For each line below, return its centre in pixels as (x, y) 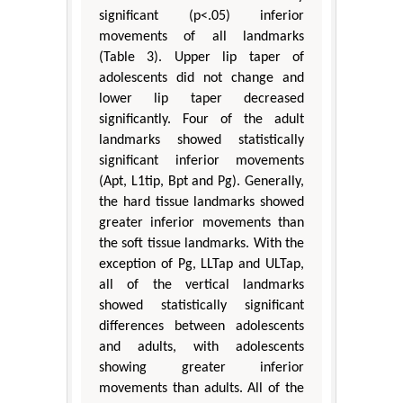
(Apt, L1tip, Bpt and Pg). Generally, (201, 182)
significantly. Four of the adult (201, 120)
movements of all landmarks (201, 37)
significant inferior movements (201, 161)
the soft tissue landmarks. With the (201, 244)
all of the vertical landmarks (201, 286)
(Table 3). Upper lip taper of (201, 58)
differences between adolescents (201, 327)
